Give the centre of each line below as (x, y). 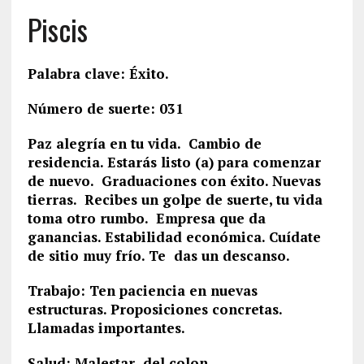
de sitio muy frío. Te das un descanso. (158, 256)
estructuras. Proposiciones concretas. (154, 309)
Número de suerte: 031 (105, 108)
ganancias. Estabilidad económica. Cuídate (174, 237)
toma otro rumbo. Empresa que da (146, 218)
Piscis (57, 29)
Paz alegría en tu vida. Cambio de (144, 143)
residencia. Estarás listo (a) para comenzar (174, 162)
